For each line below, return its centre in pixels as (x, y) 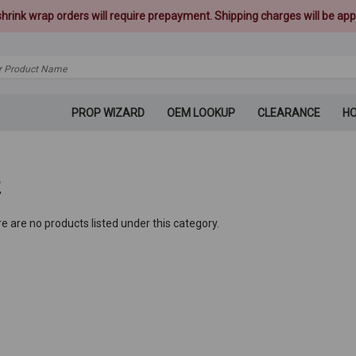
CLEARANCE (288, 113)
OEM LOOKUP (201, 113)
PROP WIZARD (108, 113)
